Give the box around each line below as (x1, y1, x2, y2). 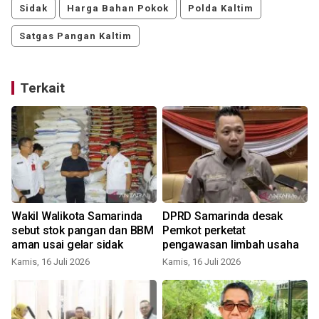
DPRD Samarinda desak (162, 209, 283, 224)
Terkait (20, 80, 65, 97)
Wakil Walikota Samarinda (11, 209, 143, 224)
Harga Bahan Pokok (67, 3, 169, 14)
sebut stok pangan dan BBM (11, 224, 154, 238)
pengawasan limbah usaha (162, 238, 299, 252)
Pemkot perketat (162, 224, 246, 238)
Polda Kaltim (188, 3, 253, 14)
